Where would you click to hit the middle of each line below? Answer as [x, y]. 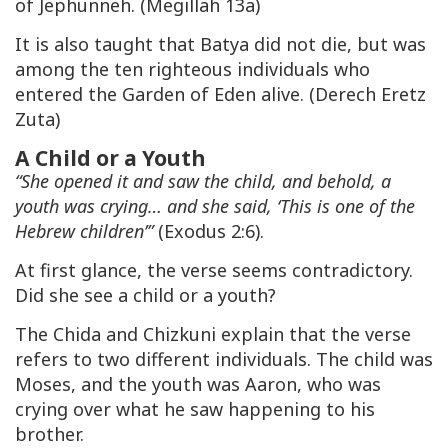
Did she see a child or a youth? [145, 295]
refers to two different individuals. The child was [224, 359]
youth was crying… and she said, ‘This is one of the [215, 206]
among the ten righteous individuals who [192, 69]
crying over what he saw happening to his [195, 409]
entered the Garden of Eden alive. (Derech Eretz [220, 94]
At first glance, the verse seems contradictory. [214, 270]
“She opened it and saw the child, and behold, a [203, 181]
